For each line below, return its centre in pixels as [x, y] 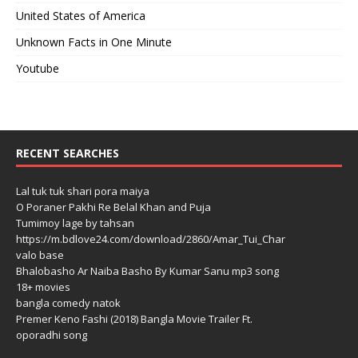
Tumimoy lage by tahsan [75, 223]
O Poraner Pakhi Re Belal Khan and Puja [113, 207]
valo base [40, 255]
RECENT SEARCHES [68, 153]
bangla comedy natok [68, 303]
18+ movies [43, 287]
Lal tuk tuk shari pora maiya [83, 191]
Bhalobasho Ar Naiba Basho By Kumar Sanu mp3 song [147, 271]
